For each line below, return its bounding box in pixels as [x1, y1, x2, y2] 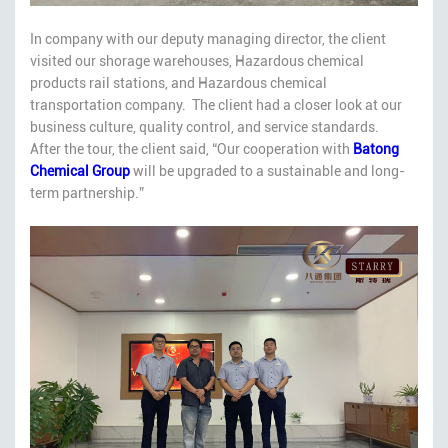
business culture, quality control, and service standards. [30, 118, 379, 135]
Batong [353, 140, 402, 157]
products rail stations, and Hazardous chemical [30, 74, 327, 91]
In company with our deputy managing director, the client [30, 30, 386, 47]
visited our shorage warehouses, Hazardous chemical [30, 52, 364, 69]
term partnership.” [30, 184, 144, 201]
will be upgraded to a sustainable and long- [130, 162, 405, 179]
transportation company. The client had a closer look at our [30, 96, 402, 113]
